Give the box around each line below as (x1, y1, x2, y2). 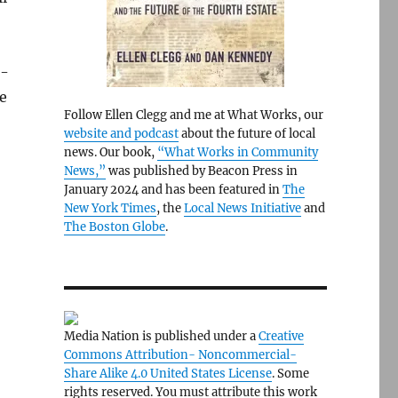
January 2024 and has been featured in (63, 182, 283, 197)
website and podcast (63, 126, 179, 141)
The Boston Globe (63, 219, 165, 235)
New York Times (63, 201, 156, 216)
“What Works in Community (156, 145, 318, 160)
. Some (271, 366, 309, 381)
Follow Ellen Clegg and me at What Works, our (63, 107, 323, 123)
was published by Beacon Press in (105, 163, 298, 179)
